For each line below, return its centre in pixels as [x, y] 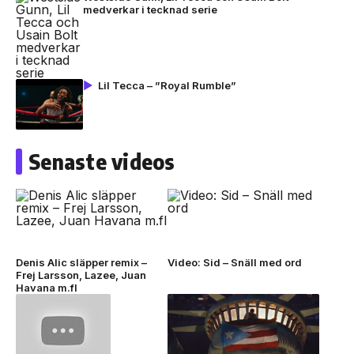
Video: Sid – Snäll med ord [234, 262]
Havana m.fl [47, 287]
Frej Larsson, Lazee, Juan [81, 275]
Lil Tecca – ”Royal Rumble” [167, 85]
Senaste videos [102, 161]
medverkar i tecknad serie [150, 9]
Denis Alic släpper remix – [81, 262]
